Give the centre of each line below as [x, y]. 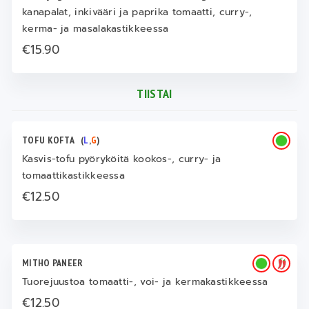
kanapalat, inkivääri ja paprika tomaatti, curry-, [137, 12]
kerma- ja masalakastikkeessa [96, 29]
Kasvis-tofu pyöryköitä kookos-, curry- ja [122, 159]
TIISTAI [154, 93]
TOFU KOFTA [51, 140]
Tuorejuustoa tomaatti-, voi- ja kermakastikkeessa [145, 282]
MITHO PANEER [55, 263]
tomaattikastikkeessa [74, 176]
